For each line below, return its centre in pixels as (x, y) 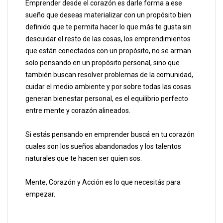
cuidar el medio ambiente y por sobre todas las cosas (108, 87)
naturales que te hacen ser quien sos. (84, 159)
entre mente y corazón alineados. (78, 111)
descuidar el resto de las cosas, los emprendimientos (108, 39)
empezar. (40, 194)
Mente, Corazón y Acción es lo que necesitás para (103, 182)
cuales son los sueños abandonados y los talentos (103, 147)
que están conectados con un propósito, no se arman (108, 51)
